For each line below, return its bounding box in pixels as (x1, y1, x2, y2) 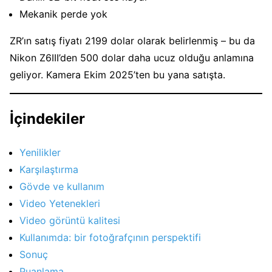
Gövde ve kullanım (19, 180, 104, 192)
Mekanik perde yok (19, 8, 107, 20)
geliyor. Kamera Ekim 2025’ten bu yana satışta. (10, 69, 225, 81)
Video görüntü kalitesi (19, 214, 120, 226)
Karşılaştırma (19, 163, 78, 175)
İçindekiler (10, 109, 85, 127)
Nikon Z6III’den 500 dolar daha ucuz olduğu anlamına (10, 52, 254, 64)
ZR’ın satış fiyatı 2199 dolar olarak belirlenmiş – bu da (10, 35, 255, 47)
